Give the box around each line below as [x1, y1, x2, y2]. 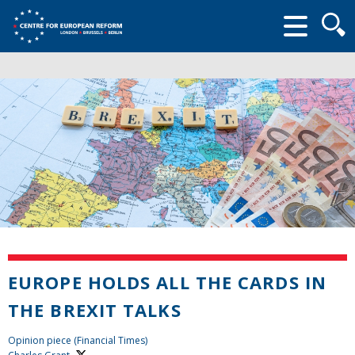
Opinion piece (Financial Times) [8, 333, 147, 347]
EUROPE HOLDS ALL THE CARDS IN [8, 269, 326, 294]
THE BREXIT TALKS [8, 297, 181, 322]
